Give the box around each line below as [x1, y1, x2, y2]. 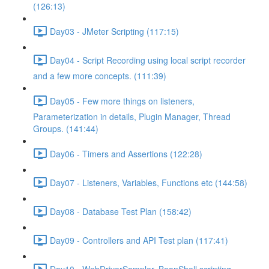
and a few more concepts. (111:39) [33, 70, 166, 82]
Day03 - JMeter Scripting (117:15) [50, 25, 179, 37]
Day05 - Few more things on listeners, [50, 94, 195, 107]
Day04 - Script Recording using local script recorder [50, 53, 246, 66]
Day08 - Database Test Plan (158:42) [50, 205, 192, 217]
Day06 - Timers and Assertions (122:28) [50, 147, 202, 160]
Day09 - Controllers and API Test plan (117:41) [50, 234, 228, 246]
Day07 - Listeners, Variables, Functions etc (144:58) [50, 176, 247, 189]
